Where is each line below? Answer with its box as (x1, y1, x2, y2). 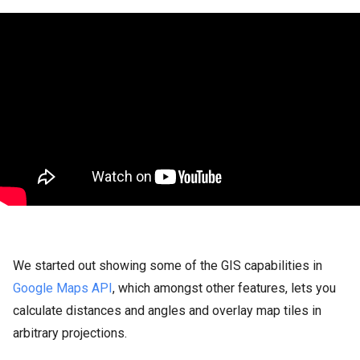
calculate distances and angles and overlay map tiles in (13, 303, 321, 318)
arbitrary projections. (13, 325, 127, 341)
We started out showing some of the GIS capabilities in (13, 258, 322, 273)
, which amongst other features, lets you (112, 280, 336, 296)
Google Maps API (13, 280, 112, 296)
